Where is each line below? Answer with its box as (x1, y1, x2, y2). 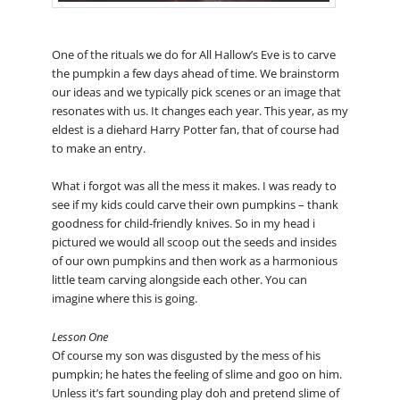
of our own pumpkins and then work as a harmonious (51, 253, 337, 270)
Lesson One (51, 328, 108, 345)
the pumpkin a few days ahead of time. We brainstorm (51, 65, 339, 82)
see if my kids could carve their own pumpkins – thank (51, 196, 338, 213)
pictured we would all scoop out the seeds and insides (51, 234, 337, 251)
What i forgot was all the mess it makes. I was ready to (51, 178, 337, 195)
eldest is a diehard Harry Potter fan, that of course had (51, 121, 339, 138)
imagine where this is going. (51, 290, 197, 307)
